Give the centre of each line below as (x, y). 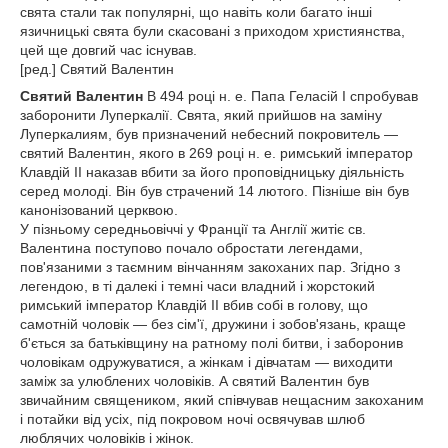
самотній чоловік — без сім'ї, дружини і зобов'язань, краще (213, 324)
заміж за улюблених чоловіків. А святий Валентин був (194, 381)
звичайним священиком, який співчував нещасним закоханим (222, 400)
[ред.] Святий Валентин (97, 69)
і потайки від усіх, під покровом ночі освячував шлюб (192, 419)
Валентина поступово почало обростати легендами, (191, 248)
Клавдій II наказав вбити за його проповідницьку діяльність (212, 172)
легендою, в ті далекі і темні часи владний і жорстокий (197, 286)
